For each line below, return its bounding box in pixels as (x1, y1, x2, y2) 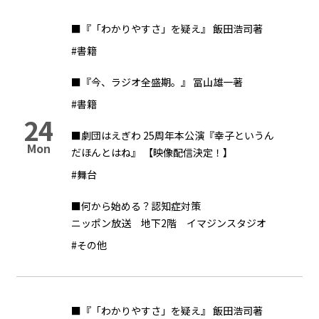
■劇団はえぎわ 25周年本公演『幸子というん (71, 128, 274, 142)
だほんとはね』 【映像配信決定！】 (71, 145, 233, 159)
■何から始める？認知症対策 (71, 199, 201, 213)
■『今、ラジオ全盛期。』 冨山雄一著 (71, 75, 243, 89)
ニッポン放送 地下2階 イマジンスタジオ (71, 216, 271, 230)
